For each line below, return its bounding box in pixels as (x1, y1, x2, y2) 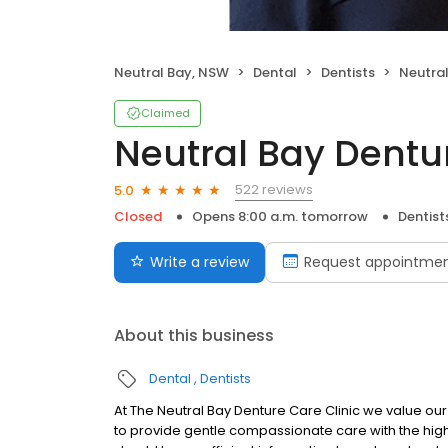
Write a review (150, 252, 249, 272)
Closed (114, 207, 162, 226)
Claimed (141, 105, 190, 121)
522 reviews (235, 180, 313, 199)
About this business (114, 324, 274, 347)
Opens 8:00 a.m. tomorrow (192, 207, 368, 226)
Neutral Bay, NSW (114, 63, 229, 82)
